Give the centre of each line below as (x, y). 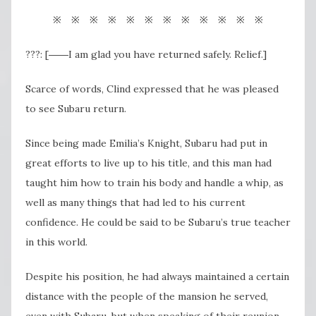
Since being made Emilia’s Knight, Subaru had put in (146, 144)
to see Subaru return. (76, 109)
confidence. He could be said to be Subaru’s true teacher (158, 223)
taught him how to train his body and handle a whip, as (154, 183)
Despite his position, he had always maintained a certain (157, 277)
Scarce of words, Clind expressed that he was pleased (152, 89)
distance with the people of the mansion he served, (147, 297)
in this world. (56, 242)
